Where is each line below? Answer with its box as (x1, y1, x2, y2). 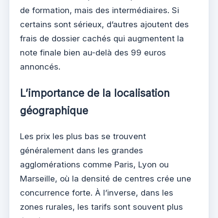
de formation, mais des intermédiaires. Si (20, 5, 179, 16)
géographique (20, 104, 88, 117)
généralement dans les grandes (20, 145, 143, 155)
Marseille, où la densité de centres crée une (20, 173, 191, 183)
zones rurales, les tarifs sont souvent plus (20, 201, 183, 212)
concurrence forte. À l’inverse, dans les (20, 187, 173, 198)
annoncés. (20, 62, 60, 72)
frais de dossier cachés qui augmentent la (20, 34, 184, 44)
